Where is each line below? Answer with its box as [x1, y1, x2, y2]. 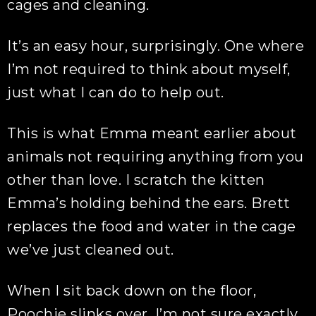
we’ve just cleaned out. [7, 241, 174, 258]
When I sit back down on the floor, [7, 282, 257, 299]
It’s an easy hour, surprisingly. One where [7, 37, 305, 54]
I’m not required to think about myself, [7, 61, 291, 78]
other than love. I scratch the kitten [7, 171, 265, 188]
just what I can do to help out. [7, 84, 224, 101]
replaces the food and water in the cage [7, 218, 296, 235]
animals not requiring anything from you [7, 148, 304, 165]
